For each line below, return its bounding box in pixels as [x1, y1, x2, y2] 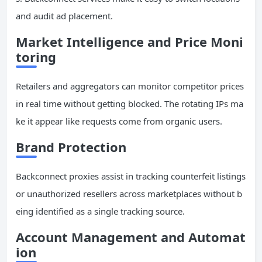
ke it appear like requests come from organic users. [16, 115, 222, 127]
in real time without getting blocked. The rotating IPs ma [16, 97, 243, 109]
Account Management [16, 227, 157, 246]
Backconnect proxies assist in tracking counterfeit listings [16, 170, 246, 182]
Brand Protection [16, 137, 126, 156]
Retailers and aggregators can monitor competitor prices [16, 80, 244, 92]
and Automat [157, 227, 246, 246]
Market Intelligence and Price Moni [16, 32, 243, 50]
